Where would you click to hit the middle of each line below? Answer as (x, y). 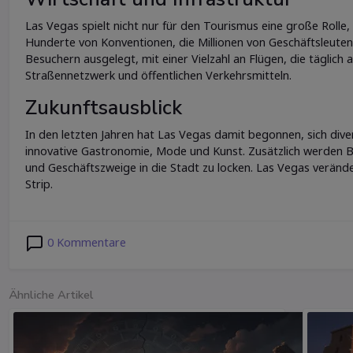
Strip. (39, 184)
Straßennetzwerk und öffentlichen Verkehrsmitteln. (158, 75)
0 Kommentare (85, 242)
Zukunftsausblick (104, 108)
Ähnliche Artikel (51, 294)
